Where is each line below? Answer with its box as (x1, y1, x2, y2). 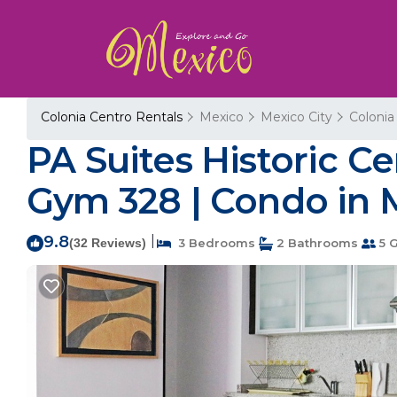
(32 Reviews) (69, 236, 146, 250)
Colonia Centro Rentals (41, 109, 186, 125)
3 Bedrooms (171, 236, 255, 250)
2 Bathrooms (273, 236, 358, 250)
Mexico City (261, 109, 332, 125)
